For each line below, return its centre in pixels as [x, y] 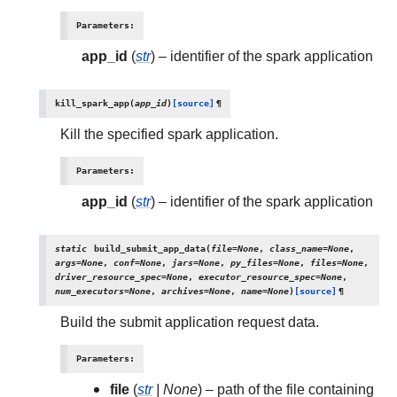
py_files [252, 263]
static [71, 249]
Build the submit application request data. [190, 322]
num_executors [90, 291]
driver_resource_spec [108, 277]
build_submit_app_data [150, 249]
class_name [296, 249]
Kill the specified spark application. [169, 134]
